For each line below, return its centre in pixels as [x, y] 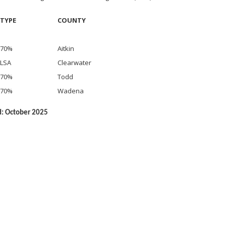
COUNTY [72, 20]
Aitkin [66, 48]
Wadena [71, 91]
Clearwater [74, 63]
